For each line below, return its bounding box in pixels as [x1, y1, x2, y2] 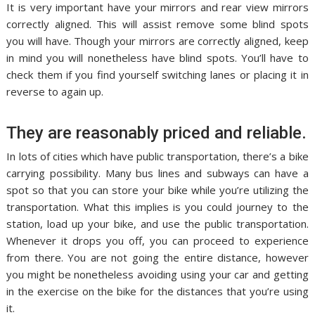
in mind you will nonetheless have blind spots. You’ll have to [6, 51, 309, 65]
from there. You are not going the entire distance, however [6, 250, 309, 265]
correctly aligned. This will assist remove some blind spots [6, 17, 309, 32]
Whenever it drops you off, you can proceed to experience [6, 233, 309, 248]
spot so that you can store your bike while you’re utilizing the [6, 183, 309, 198]
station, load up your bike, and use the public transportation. [6, 217, 309, 231]
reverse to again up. [6, 84, 104, 99]
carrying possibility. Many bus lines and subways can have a [6, 166, 309, 181]
